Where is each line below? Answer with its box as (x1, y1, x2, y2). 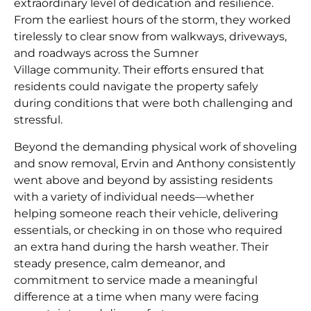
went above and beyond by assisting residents (14, 173, 273, 187)
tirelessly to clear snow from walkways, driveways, (14, 30, 287, 44)
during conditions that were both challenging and (14, 96, 293, 110)
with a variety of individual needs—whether (14, 190, 254, 203)
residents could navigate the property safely (14, 80, 258, 94)
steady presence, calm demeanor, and (14, 256, 226, 270)
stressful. (14, 113, 62, 127)
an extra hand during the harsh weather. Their (14, 239, 269, 253)
